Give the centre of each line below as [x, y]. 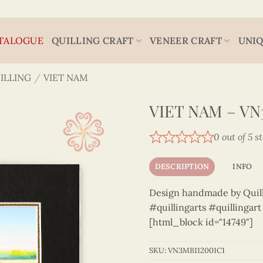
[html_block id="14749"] [201, 222]
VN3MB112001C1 [196, 251]
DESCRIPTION [182, 166]
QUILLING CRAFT [93, 40]
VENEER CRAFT [186, 40]
